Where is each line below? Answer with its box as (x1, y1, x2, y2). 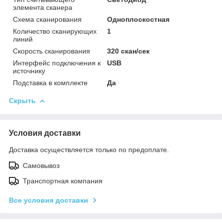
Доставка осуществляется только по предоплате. (9, 145, 169, 154)
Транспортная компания (23, 176, 103, 185)
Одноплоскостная (107, 15, 170, 23)
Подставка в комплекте (13, 78, 88, 87)
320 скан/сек (107, 47, 150, 55)
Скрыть (9, 96, 36, 105)
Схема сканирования (13, 15, 82, 23)
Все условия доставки (9, 196, 88, 204)
